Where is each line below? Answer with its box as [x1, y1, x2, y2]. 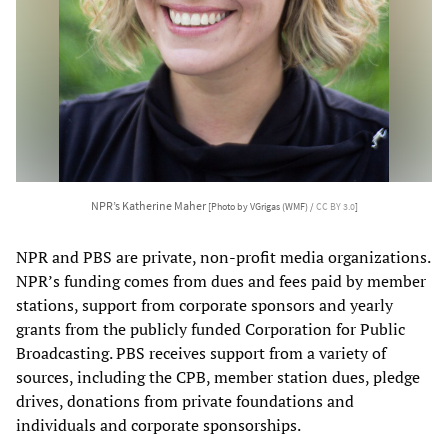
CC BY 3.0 [315, 201, 355, 214]
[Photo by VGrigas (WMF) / [207, 201, 316, 214]
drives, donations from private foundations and [16, 390, 354, 413]
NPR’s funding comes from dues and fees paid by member [16, 270, 426, 293]
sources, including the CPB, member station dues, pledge [16, 366, 420, 389]
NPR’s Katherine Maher [90, 198, 208, 214]
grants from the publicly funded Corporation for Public [16, 318, 405, 341]
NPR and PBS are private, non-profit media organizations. [16, 246, 430, 269]
